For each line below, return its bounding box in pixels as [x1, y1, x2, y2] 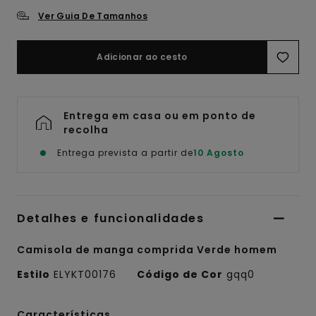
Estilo [17, 267, 50, 281]
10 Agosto [193, 146, 244, 159]
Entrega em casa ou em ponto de [63, 108, 256, 123]
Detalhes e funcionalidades [17, 209, 205, 226]
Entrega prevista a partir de [57, 146, 193, 159]
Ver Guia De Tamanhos [38, 9, 148, 22]
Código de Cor [137, 267, 223, 281]
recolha [63, 122, 109, 137]
